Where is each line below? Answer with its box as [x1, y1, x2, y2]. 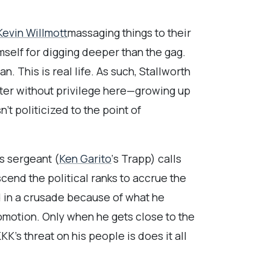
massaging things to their [67, 25, 191, 40]
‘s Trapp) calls [111, 151, 181, 166]
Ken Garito [59, 151, 111, 166]
